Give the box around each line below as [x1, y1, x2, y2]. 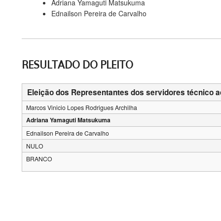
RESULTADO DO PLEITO [22, 59, 133, 71]
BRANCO [26, 154, 52, 163]
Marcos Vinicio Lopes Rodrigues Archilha [26, 103, 137, 111]
